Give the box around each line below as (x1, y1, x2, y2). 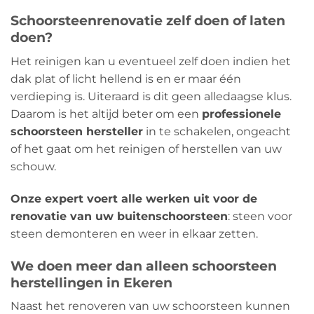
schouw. (11, 160, 56, 174)
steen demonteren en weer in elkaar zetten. (11, 226, 258, 240)
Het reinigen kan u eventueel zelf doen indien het (11, 55, 291, 69)
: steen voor (228, 209, 292, 223)
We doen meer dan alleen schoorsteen (11, 257, 277, 274)
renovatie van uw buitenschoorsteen (11, 209, 228, 223)
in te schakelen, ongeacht (143, 125, 291, 139)
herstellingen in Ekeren (11, 273, 172, 291)
